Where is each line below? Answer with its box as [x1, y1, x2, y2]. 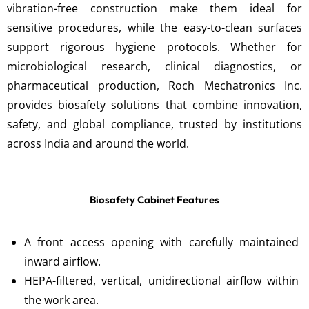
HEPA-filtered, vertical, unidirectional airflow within [24, 273, 299, 288]
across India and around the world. [7, 136, 189, 151]
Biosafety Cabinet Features [90, 193, 219, 206]
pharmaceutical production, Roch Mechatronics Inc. [7, 78, 302, 93]
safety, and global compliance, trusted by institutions [7, 117, 302, 132]
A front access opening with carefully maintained [24, 235, 299, 250]
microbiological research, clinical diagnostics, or [7, 59, 302, 74]
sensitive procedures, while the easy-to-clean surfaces [7, 20, 302, 35]
